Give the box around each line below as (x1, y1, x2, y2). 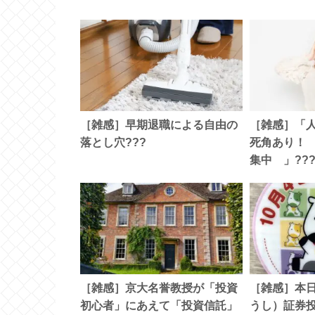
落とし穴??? (80, 136, 146, 149)
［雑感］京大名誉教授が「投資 (80, 281, 238, 294)
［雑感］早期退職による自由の (80, 119, 238, 131)
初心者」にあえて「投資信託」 (80, 299, 238, 311)
